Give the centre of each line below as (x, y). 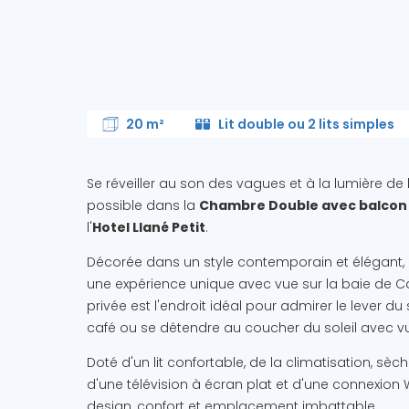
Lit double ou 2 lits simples (306, 124)
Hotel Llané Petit (148, 227)
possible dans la (142, 205)
